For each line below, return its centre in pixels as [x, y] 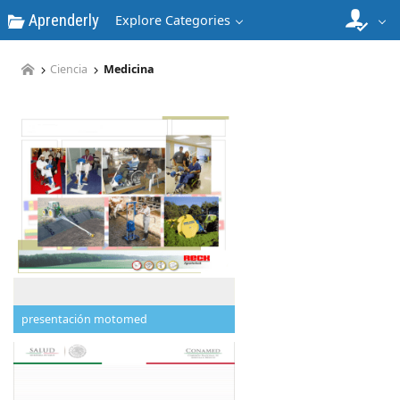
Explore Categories [173, 20]
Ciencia [69, 70]
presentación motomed [84, 319]
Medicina [129, 70]
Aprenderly [62, 20]
